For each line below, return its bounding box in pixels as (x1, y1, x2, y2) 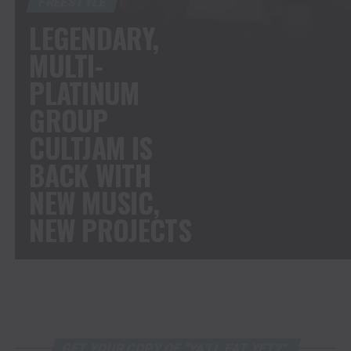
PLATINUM (29, 71, 139, 113)
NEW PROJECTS (29, 208, 191, 250)
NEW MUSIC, (29, 181, 160, 223)
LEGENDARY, (29, 16, 159, 58)
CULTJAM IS (29, 126, 153, 168)
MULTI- (29, 44, 103, 85)
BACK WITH (29, 154, 150, 195)
